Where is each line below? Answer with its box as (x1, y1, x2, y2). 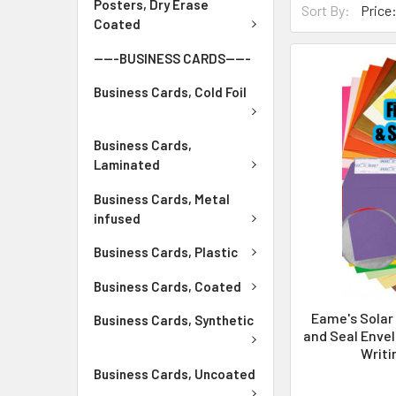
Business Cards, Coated (94, 278, 241, 294)
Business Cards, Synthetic (94, 312, 254, 329)
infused (94, 209, 141, 226)
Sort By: (301, 2, 351, 19)
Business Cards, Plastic (94, 244, 238, 261)
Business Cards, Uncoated (94, 365, 255, 382)
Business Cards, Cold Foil (94, 83, 247, 100)
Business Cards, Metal (94, 190, 230, 207)
